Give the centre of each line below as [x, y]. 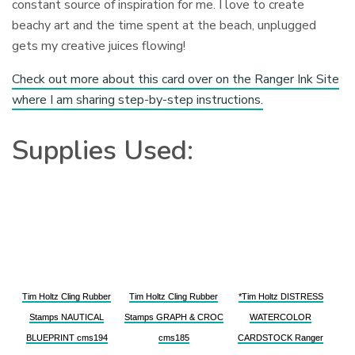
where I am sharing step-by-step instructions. [138, 99]
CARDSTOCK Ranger [281, 337]
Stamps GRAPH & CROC [174, 317]
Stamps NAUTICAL [67, 317]
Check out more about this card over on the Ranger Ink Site [176, 79]
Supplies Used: [103, 150]
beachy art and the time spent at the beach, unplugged [164, 25]
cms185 [174, 337]
